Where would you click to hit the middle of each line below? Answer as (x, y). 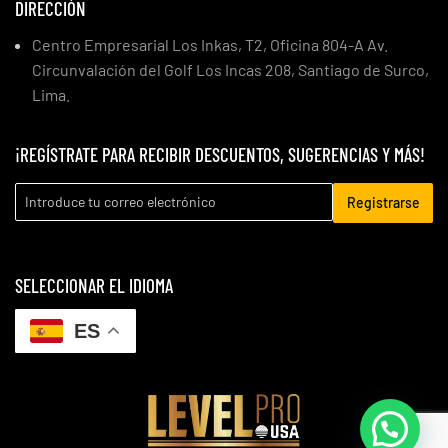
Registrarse (383, 202)
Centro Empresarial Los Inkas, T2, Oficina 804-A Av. (210, 44)
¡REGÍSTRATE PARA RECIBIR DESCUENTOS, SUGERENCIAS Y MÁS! (220, 154)
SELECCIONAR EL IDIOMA (94, 285)
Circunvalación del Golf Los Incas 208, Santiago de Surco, (230, 69)
